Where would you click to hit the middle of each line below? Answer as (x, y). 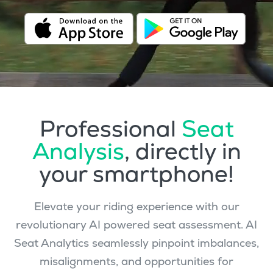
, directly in (183, 151)
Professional (110, 128)
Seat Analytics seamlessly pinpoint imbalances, (136, 243)
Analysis (78, 151)
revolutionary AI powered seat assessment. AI (136, 224)
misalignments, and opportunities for (136, 261)
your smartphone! (136, 173)
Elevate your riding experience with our (136, 206)
